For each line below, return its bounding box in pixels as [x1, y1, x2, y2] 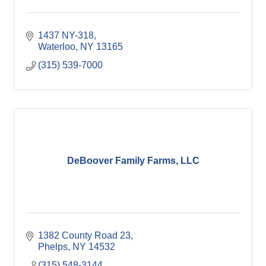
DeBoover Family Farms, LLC [66, 155, 199, 166]
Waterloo [38, 42, 75, 52]
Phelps [38, 242, 68, 252]
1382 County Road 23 [38, 230, 131, 240]
